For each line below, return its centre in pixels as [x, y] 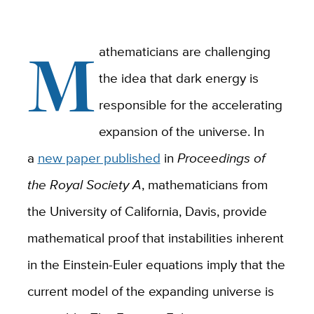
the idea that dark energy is [179, 77]
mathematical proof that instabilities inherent [155, 237]
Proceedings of [221, 157]
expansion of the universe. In [182, 131]
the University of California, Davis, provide [147, 211]
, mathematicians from [204, 184]
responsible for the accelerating [191, 104]
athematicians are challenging [185, 51]
